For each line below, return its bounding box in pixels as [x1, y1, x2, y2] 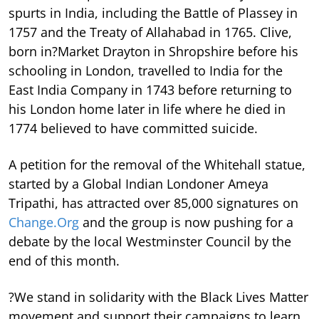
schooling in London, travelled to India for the [9, 61, 283, 79]
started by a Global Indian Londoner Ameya [9, 174, 268, 192]
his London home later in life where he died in [9, 100, 286, 117]
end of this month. [9, 251, 120, 269]
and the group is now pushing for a [83, 213, 293, 231]
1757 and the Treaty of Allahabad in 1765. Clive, [9, 23, 292, 41]
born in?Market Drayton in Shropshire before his [9, 42, 298, 60]
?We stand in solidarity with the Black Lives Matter [9, 288, 308, 305]
